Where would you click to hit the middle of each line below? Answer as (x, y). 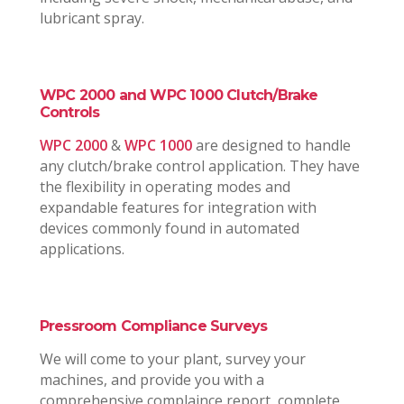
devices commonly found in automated (169, 229)
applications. (82, 249)
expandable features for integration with (178, 208)
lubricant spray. (92, 18)
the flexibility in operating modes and (165, 187)
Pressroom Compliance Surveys (153, 326)
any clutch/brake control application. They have (199, 166)
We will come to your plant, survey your (172, 359)
